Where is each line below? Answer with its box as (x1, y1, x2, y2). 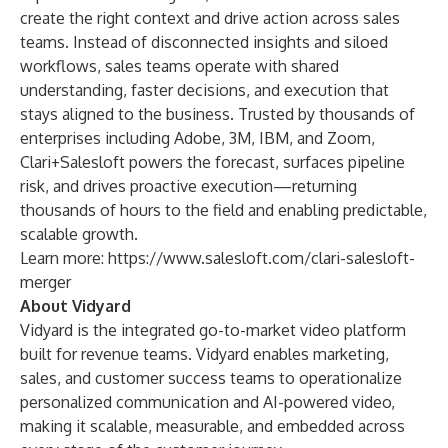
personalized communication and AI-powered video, (20, 392, 395, 412)
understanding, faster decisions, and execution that (20, 80, 389, 100)
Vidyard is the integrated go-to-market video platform (20, 320, 406, 340)
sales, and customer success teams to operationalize (20, 368, 402, 388)
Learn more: (20, 248, 108, 268)
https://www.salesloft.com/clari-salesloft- (108, 248, 415, 268)
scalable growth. (20, 224, 138, 244)
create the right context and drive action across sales (20, 8, 400, 28)
